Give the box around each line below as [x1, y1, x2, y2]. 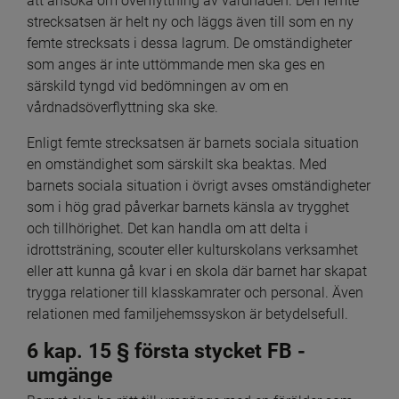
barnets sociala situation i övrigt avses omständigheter [27, 176, 370, 194]
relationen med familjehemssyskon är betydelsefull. [27, 305, 348, 322]
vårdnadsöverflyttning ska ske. [27, 98, 218, 116]
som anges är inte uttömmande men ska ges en [27, 55, 325, 73]
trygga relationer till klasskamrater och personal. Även [27, 283, 363, 301]
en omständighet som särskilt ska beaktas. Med [27, 155, 327, 173]
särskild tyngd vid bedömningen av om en [27, 77, 289, 94]
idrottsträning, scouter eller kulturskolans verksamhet [27, 240, 358, 258]
